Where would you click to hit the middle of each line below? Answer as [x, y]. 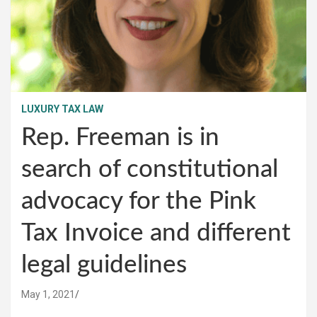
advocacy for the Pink [139, 201]
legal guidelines [104, 265]
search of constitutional [150, 169]
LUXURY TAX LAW [62, 109]
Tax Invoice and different [156, 233]
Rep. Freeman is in [120, 137]
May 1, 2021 [48, 294]
